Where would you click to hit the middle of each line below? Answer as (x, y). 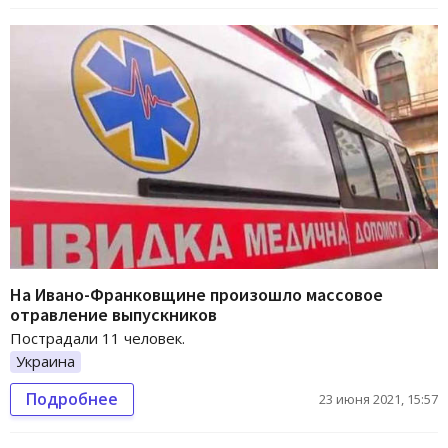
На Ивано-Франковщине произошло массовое (196, 295)
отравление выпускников (113, 315)
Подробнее (72, 399)
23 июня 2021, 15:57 (378, 399)
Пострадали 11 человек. (97, 338)
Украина (45, 361)
